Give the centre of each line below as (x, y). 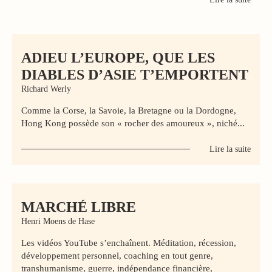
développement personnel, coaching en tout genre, (117, 256)
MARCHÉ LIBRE (79, 207)
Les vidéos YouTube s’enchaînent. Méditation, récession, (129, 243)
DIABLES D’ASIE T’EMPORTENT (135, 75)
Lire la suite (230, 149)
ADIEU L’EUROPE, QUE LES (118, 58)
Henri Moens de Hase (58, 221)
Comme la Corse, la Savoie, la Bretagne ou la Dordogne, (129, 110)
